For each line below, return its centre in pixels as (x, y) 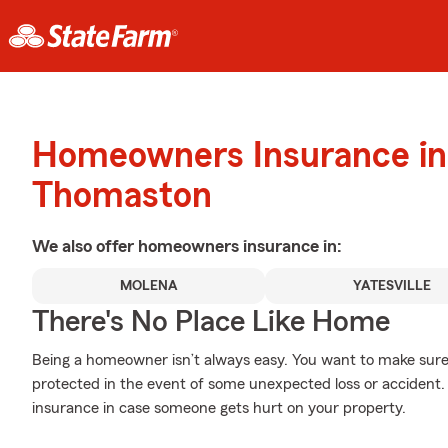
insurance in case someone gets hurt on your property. (219, 408)
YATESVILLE (391, 286)
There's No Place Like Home (211, 322)
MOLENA (148, 286)
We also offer (85, 246)
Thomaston (122, 196)
